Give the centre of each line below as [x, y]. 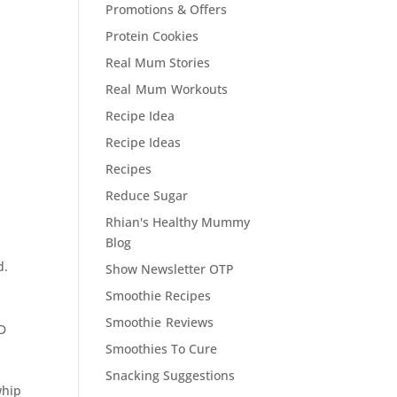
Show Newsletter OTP [170, 269]
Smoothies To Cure [162, 349]
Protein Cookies [152, 36]
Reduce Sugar [147, 195]
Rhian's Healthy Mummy [178, 222]
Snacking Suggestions [171, 375]
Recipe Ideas [144, 142]
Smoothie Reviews [160, 322]
